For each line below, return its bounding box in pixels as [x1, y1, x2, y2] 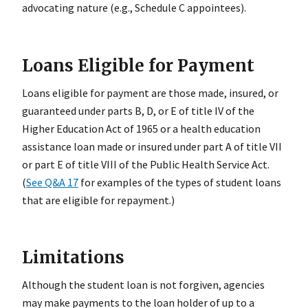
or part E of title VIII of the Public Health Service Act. [22, 157, 269, 171]
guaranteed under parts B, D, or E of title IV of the [22, 103, 254, 118]
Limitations [22, 247, 124, 269]
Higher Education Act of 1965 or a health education [22, 121, 261, 135]
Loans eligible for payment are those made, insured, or [22, 85, 278, 100]
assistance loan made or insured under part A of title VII [22, 139, 282, 153]
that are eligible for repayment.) [22, 192, 175, 207]
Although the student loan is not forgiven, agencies [22, 278, 265, 292]
